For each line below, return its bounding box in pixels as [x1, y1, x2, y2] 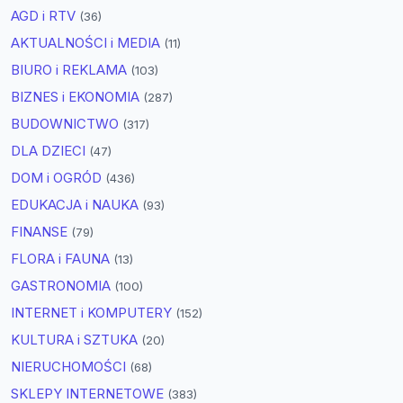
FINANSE [11, 223, 71, 241]
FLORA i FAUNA [11, 250, 113, 268]
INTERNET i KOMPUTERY [11, 304, 175, 322]
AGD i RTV [11, 7, 79, 25]
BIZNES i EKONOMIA [11, 88, 143, 106]
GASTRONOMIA [11, 277, 114, 295]
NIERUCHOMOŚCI [11, 358, 130, 376]
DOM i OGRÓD [11, 169, 105, 187]
